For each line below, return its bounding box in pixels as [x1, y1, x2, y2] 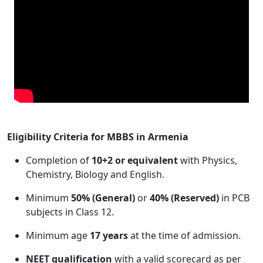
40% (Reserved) [150, 191, 219, 204]
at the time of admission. [128, 229, 241, 242]
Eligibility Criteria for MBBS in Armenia [7, 130, 188, 143]
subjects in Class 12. [26, 205, 114, 218]
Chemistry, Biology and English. [26, 168, 164, 181]
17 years [90, 229, 128, 242]
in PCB [219, 191, 249, 204]
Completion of [26, 154, 92, 167]
